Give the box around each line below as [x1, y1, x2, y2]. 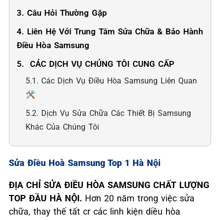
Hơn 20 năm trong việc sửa [85, 193, 194, 203]
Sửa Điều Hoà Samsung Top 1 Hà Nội [9, 158, 161, 168]
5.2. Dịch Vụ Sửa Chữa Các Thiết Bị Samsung [26, 109, 191, 118]
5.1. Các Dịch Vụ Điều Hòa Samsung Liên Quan [26, 76, 197, 85]
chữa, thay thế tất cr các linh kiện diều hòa [9, 206, 180, 217]
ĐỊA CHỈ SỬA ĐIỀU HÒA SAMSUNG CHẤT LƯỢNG [9, 180, 209, 190]
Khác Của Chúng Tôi [26, 122, 99, 132]
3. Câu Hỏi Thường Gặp [17, 8, 107, 18]
